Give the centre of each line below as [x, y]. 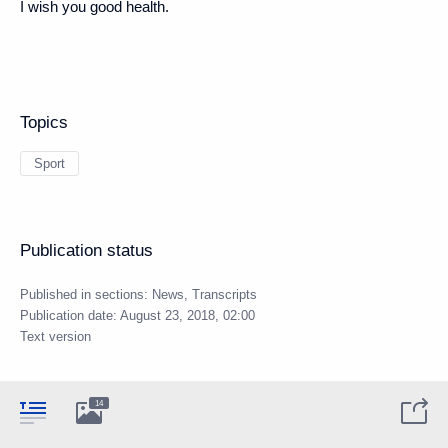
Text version [55, 336]
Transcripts [224, 294]
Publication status [86, 250]
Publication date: [70, 315]
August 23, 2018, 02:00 [187, 315]
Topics [44, 122]
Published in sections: [86, 294]
